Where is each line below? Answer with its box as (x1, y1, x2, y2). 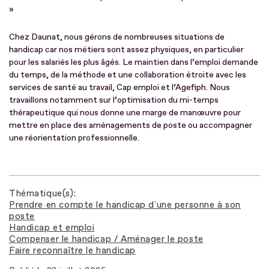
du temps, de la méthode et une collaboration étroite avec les (9, 69, 246, 80)
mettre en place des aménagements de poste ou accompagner (9, 119, 252, 130)
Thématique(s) (9, 187, 74, 199)
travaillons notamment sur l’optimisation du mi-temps (9, 94, 219, 105)
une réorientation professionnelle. (9, 132, 139, 143)
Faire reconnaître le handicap (9, 244, 136, 256)
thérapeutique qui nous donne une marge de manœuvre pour (9, 107, 241, 118)
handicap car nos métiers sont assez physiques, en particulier (9, 44, 244, 55)
